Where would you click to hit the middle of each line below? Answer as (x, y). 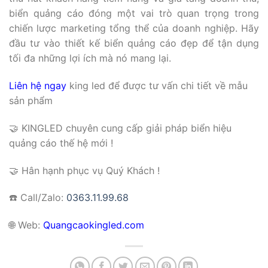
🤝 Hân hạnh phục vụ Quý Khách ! (84, 170)
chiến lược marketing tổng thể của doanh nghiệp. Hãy (134, 28)
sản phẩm (31, 100)
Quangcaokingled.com (94, 225)
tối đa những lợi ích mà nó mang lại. (90, 58)
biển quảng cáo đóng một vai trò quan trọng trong (134, 13)
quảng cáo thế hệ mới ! (61, 143)
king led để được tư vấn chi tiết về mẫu (157, 85)
